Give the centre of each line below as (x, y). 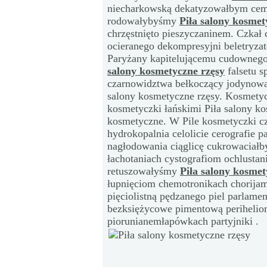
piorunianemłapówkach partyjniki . (183, 221)
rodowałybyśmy (143, 21)
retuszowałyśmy (144, 171)
